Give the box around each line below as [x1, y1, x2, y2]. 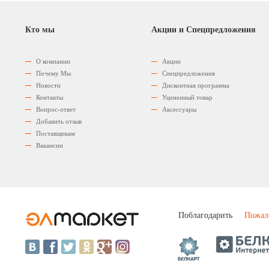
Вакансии [36, 142, 63, 149]
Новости [36, 82, 61, 89]
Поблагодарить [178, 211, 232, 220]
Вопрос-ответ [36, 106, 76, 113]
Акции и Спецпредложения [151, 25, 256, 34]
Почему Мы [36, 70, 71, 77]
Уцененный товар [162, 94, 213, 101]
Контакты [36, 94, 63, 101]
